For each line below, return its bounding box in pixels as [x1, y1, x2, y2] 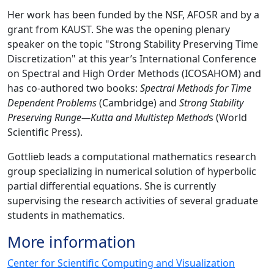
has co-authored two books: [7, 81, 140, 95]
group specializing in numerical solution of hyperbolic [7, 165, 256, 179]
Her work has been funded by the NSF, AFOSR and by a [7, 8, 259, 22]
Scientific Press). [7, 125, 83, 139]
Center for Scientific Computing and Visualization [7, 256, 235, 270]
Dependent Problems [7, 96, 97, 110]
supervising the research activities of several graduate [7, 194, 258, 208]
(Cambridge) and [97, 96, 179, 110]
